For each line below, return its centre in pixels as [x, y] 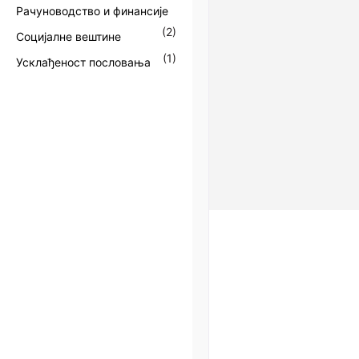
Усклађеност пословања [83, 63]
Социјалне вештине [69, 37]
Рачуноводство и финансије [92, 10]
